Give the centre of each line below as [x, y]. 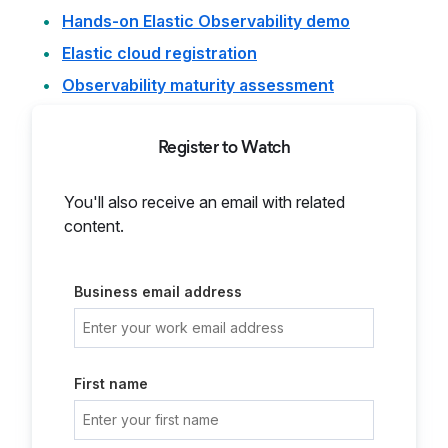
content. [94, 226]
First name [111, 383]
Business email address [158, 291]
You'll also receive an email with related [204, 202]
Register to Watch [224, 147]
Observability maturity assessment [198, 85]
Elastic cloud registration [159, 53]
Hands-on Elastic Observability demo [206, 21]
